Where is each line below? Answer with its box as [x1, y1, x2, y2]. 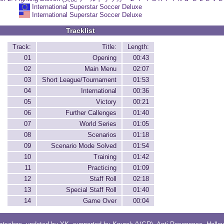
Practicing [87, 164, 116, 172]
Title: [101, 43, 116, 51]
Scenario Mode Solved [50, 142, 116, 150]
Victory [95, 98, 116, 106]
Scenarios [87, 131, 116, 139]
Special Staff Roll [65, 186, 116, 194]
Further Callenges [65, 109, 116, 117]
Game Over [82, 197, 116, 205]
